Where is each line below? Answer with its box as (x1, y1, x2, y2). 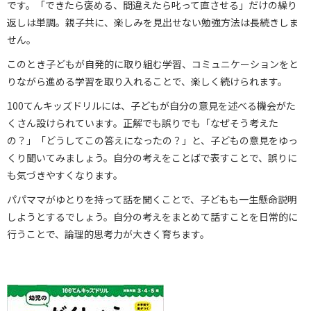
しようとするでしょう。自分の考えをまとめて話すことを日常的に (7, 209, 298, 224)
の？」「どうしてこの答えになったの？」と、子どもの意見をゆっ (7, 133, 298, 147)
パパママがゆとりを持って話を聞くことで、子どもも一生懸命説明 (7, 192, 297, 206)
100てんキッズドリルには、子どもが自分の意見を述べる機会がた (7, 98, 296, 112)
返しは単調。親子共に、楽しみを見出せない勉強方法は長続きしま (7, 15, 299, 29)
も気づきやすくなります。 (7, 167, 123, 182)
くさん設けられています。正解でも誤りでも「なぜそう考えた (7, 115, 278, 130)
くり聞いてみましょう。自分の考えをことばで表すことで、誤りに (7, 150, 297, 165)
